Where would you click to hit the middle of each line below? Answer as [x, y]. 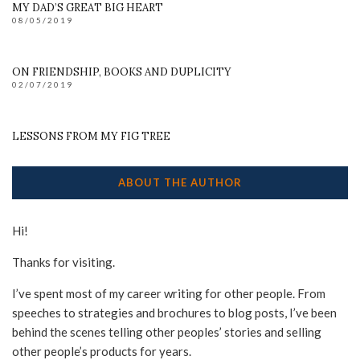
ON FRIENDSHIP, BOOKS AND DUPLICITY [122, 72]
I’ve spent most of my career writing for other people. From [169, 294]
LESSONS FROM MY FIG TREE [91, 137]
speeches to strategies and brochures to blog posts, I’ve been [174, 313]
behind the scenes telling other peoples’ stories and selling [167, 332]
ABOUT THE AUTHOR [180, 183]
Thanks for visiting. [63, 262]
